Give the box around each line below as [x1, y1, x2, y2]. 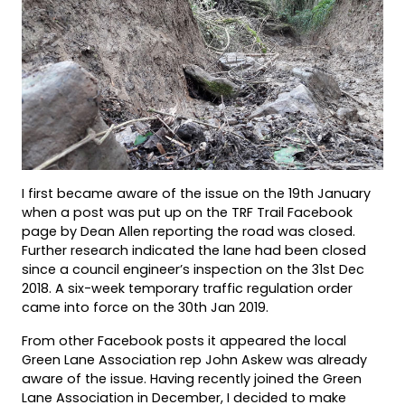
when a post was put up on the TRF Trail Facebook [22, 202, 353, 221]
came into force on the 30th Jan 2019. [22, 297, 268, 316]
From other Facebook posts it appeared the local [22, 331, 346, 350]
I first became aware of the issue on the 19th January [22, 184, 371, 202]
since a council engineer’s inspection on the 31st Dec [22, 259, 364, 278]
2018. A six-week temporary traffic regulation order [22, 278, 353, 297]
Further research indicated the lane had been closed [22, 240, 366, 259]
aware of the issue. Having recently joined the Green [22, 369, 362, 388]
